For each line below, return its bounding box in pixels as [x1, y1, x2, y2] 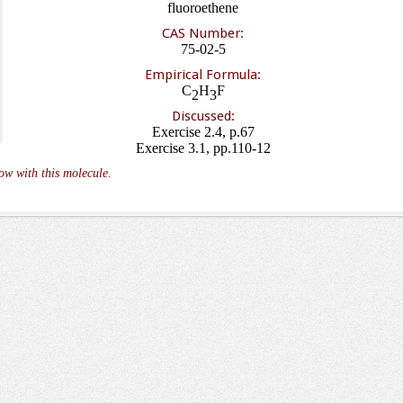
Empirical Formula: [145, 67, 261, 83]
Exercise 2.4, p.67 [151, 124, 255, 139]
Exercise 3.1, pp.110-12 [135, 140, 271, 156]
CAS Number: [162, 25, 244, 41]
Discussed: [171, 108, 235, 124]
